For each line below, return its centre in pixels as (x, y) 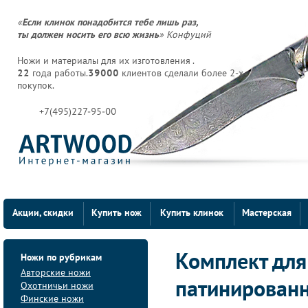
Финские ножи (52, 299)
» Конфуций (185, 35)
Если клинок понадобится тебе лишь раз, (110, 23)
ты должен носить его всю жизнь (88, 35)
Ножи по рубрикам (61, 258)
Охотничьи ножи (57, 286)
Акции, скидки (43, 213)
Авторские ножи (56, 273)
